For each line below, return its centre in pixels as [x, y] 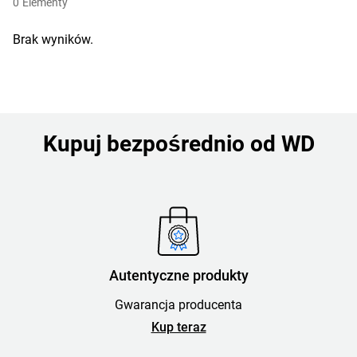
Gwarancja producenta [178, 305]
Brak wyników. [53, 39]
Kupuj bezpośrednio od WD [178, 144]
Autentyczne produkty [178, 275]
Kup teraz [178, 327]
